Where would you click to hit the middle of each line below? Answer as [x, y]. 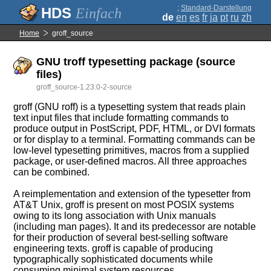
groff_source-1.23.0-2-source [84, 87]
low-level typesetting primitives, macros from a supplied [132, 150]
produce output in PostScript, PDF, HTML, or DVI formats [135, 129]
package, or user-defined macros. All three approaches [130, 161]
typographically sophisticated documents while [113, 259]
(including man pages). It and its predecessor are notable [135, 227]
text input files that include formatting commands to [121, 118]
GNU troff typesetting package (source [136, 62]
